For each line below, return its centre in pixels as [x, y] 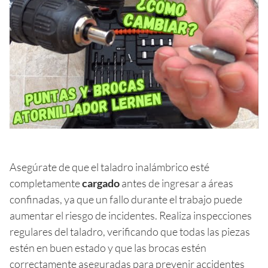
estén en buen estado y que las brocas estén [108, 247]
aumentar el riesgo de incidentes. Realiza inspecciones [131, 215]
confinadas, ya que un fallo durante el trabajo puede [126, 199]
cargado [101, 183]
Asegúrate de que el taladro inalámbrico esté [109, 167]
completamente [46, 183]
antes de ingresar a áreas [176, 183]
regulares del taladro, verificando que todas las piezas [130, 231]
